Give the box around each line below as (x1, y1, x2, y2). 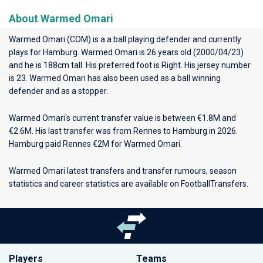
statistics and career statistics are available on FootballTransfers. (9, 179, 248, 188)
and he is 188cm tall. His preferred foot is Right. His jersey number (9, 60, 251, 70)
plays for (9, 48, 43, 57)
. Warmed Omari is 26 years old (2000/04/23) (77, 48, 244, 57)
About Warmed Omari (9, 12, 113, 25)
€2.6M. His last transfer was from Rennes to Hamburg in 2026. (9, 126, 238, 136)
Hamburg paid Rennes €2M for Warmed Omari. (9, 139, 182, 149)
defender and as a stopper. (9, 86, 108, 96)
